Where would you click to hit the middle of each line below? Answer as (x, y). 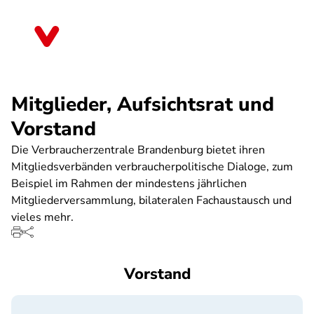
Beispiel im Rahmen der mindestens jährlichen (129, 184)
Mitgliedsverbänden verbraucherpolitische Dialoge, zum (152, 167)
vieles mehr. (42, 217)
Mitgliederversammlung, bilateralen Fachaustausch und (151, 200)
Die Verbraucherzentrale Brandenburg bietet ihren (138, 150)
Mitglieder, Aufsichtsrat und (143, 104)
